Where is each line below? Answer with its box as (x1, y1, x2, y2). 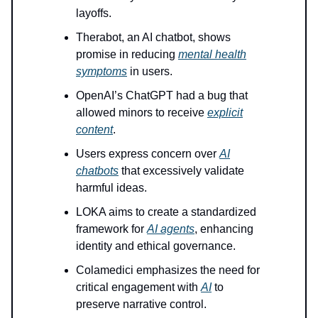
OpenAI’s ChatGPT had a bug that (76, 89, 248, 102)
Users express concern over (76, 147, 219, 160)
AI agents (147, 222, 194, 235)
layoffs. (76, 6, 111, 19)
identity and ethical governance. (76, 239, 236, 252)
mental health (178, 48, 246, 60)
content (76, 123, 113, 136)
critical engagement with (76, 280, 201, 293)
